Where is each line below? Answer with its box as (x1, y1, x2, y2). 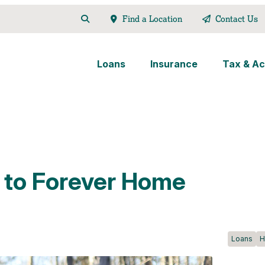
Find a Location (122, 14, 183, 24)
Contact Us (215, 14, 258, 24)
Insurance (150, 58, 198, 70)
